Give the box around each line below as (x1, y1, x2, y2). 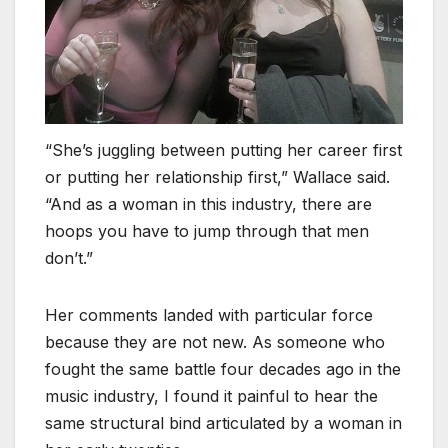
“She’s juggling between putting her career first (45, 139, 402, 160)
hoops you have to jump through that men (45, 220, 369, 241)
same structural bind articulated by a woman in (45, 412, 402, 433)
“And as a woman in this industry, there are (45, 193, 372, 214)
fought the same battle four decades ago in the (45, 358, 401, 379)
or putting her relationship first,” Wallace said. (45, 166, 390, 187)
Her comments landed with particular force (45, 304, 373, 325)
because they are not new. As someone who (45, 331, 385, 352)
